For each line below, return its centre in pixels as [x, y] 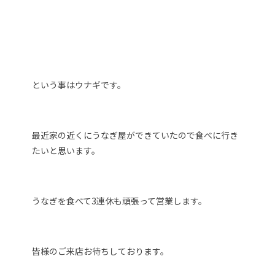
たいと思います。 [66, 150]
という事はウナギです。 [79, 84]
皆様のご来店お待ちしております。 [101, 251]
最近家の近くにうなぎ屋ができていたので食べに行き [135, 135]
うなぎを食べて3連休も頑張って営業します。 [120, 200]
